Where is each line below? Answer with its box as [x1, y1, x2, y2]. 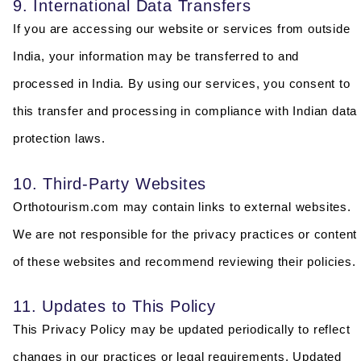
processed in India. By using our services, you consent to [13, 77, 351, 91]
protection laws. [13, 131, 106, 146]
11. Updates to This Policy [13, 297, 216, 315]
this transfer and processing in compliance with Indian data [13, 104, 358, 118]
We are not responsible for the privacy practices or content [13, 226, 358, 241]
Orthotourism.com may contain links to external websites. [13, 199, 351, 214]
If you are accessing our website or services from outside [13, 22, 351, 36]
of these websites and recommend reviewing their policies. [13, 254, 356, 268]
